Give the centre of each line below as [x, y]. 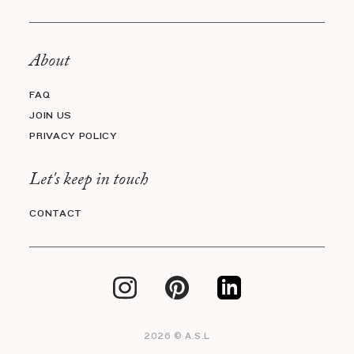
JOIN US [51, 115]
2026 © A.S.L [177, 336]
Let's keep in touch [89, 181]
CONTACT [56, 213]
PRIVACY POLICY [73, 135]
